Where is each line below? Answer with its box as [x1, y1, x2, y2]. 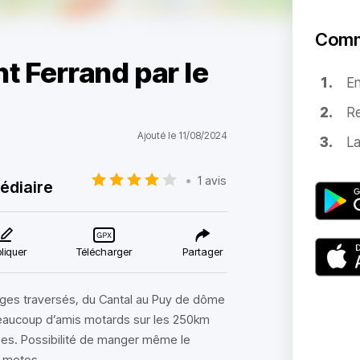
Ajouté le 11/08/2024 [137, 129, 227, 141]
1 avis [198, 172, 227, 188]
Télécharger [76, 245, 133, 258]
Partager [182, 245, 223, 258]
